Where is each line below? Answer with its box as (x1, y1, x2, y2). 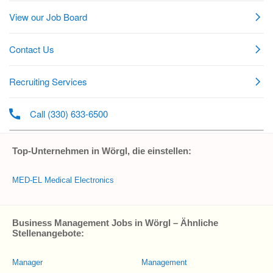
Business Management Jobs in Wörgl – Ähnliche (12, 218, 218, 228)
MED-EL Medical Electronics (12, 175, 114, 185)
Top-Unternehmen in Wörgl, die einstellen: (12, 146, 191, 156)
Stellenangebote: (12, 228, 84, 238)
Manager (12, 258, 43, 267)
